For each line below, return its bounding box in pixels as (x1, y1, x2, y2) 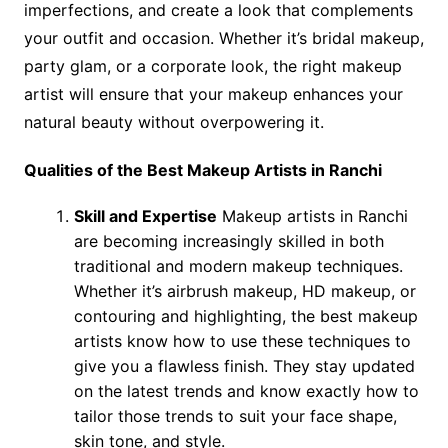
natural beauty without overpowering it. (23, 112, 324, 133)
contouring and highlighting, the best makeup (73, 306, 418, 327)
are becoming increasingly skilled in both (73, 231, 384, 252)
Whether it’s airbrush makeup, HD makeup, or (73, 281, 416, 302)
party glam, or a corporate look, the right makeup (23, 56, 402, 77)
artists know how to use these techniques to (73, 331, 411, 352)
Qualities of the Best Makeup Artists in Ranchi (23, 160, 382, 181)
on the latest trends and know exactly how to (73, 381, 419, 402)
